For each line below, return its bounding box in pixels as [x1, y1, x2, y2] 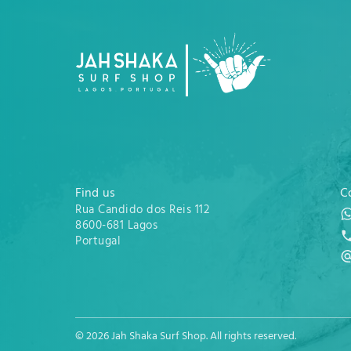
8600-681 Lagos [75, 217, 157, 236]
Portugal [75, 233, 121, 251]
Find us [75, 183, 115, 204]
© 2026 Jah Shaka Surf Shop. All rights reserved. [75, 327, 296, 346]
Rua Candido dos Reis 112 [75, 201, 209, 220]
